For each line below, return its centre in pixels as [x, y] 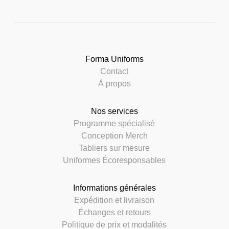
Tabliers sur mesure [114, 148]
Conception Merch [114, 135]
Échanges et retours [114, 212]
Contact [114, 71]
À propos [114, 83]
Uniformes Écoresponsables [114, 160]
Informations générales [114, 188]
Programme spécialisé [114, 123]
